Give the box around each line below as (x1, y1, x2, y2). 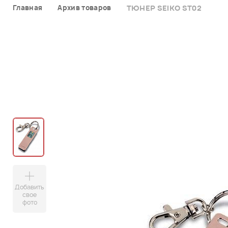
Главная (13, 3, 43, 12)
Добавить (15, 182, 44, 191)
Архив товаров (58, 3, 111, 12)
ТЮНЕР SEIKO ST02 (126, 3, 202, 13)
